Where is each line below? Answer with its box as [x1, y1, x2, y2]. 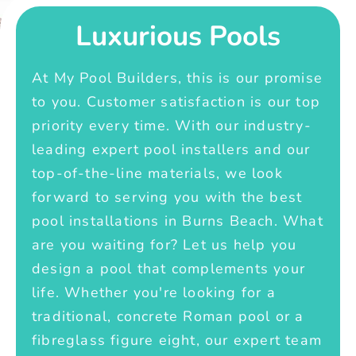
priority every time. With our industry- [32, 115, 311, 135]
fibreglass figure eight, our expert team [32, 330, 323, 350]
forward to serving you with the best [32, 187, 303, 207]
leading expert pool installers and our [32, 139, 311, 159]
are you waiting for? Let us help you [32, 234, 297, 254]
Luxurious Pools [75, 17, 281, 55]
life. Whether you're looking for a [32, 282, 276, 302]
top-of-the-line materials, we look [32, 163, 283, 183]
